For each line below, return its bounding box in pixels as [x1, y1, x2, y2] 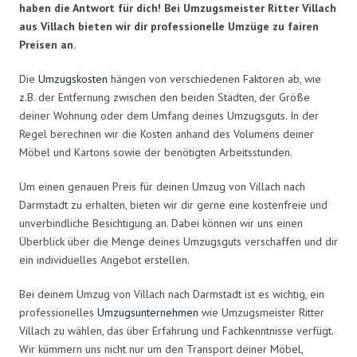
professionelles [19, 304, 97, 320]
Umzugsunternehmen [97, 304, 198, 320]
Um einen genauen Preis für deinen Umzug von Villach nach [19, 178, 305, 194]
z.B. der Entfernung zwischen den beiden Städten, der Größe [19, 89, 310, 104]
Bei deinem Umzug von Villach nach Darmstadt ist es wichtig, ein [19, 286, 324, 301]
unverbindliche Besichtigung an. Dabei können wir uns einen [19, 215, 303, 230]
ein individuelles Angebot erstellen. [19, 252, 190, 267]
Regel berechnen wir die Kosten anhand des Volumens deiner [19, 126, 314, 141]
